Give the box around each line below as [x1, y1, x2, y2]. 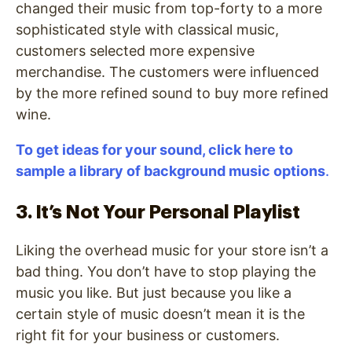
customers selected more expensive [16, 42, 255, 60]
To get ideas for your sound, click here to [16, 141, 293, 159]
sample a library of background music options [16, 163, 325, 180]
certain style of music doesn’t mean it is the [16, 306, 305, 323]
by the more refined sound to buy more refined [16, 85, 328, 102]
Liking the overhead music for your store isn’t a [16, 242, 328, 259]
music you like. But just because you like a [16, 284, 291, 302]
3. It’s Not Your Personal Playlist [16, 203, 299, 222]
